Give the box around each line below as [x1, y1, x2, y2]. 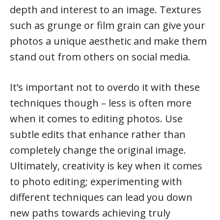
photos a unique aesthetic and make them [10, 34, 207, 48]
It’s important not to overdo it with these [10, 81, 200, 94]
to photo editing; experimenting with [10, 175, 182, 188]
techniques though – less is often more [10, 96, 192, 110]
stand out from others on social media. [10, 50, 191, 63]
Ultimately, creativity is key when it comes [10, 159, 202, 172]
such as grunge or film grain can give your [10, 19, 205, 32]
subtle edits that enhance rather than [10, 128, 186, 141]
